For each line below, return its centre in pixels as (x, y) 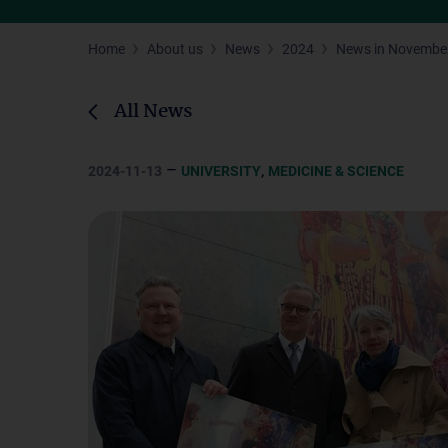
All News (153, 112)
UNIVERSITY (221, 171)
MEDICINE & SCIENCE (336, 171)
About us (175, 49)
